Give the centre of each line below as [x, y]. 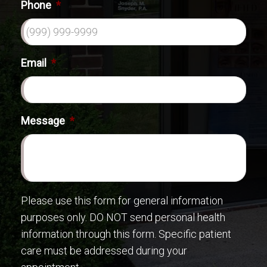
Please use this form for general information [122, 201]
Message [43, 121]
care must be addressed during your [104, 251]
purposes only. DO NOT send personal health [123, 218]
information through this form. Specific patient [126, 234]
